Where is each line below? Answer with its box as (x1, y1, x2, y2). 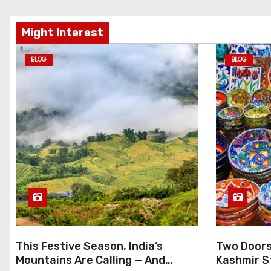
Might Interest (22, 26, 103, 39)
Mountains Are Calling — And (16, 253, 165, 267)
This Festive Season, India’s (16, 240, 163, 253)
